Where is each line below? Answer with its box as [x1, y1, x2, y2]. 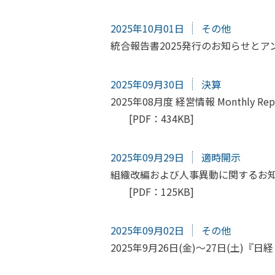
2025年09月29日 [110, 150, 184, 165]
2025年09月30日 [110, 77, 184, 92]
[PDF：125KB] [129, 184, 194, 199]
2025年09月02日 [110, 223, 184, 238]
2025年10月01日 [110, 21, 184, 36]
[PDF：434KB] [129, 111, 194, 126]
